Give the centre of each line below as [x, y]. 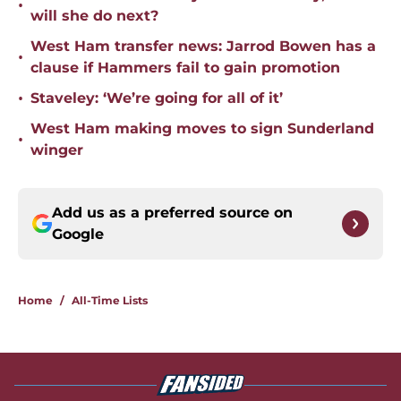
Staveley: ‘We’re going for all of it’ [157, 98]
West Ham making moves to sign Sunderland [202, 129]
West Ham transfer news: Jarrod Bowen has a [203, 47]
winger [57, 150]
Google [78, 235]
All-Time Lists [110, 301]
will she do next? [94, 16]
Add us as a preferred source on [172, 213]
